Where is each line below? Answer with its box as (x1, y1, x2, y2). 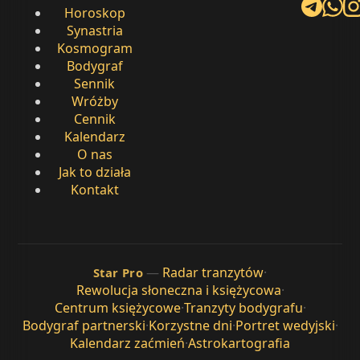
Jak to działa (58, 162, 131, 181)
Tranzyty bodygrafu (183, 298, 303, 317)
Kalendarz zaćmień (70, 333, 185, 352)
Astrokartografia (188, 333, 290, 352)
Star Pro (92, 264, 144, 280)
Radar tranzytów (162, 263, 264, 281)
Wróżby (71, 92, 118, 110)
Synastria (66, 21, 123, 39)
